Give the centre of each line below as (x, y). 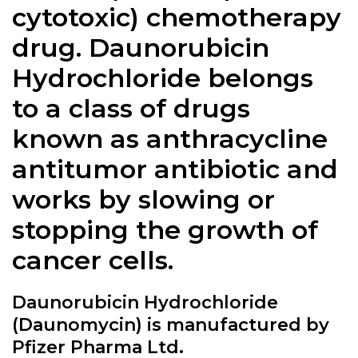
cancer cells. (93, 261)
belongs (257, 78)
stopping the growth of (165, 230)
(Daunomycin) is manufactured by (171, 325)
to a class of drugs (131, 109)
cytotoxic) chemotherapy (177, 18)
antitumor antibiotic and (175, 169)
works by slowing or (143, 200)
